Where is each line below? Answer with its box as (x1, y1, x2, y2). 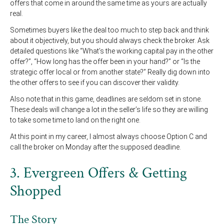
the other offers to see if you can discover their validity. (10, 78, 179, 87)
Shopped (10, 181, 61, 201)
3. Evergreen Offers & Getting (10, 163, 187, 183)
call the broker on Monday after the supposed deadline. (10, 143, 181, 151)
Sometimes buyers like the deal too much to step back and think (10, 26, 209, 34)
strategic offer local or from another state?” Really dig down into (10, 68, 210, 76)
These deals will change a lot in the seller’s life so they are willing (10, 105, 208, 114)
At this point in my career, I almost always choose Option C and (10, 132, 207, 141)
